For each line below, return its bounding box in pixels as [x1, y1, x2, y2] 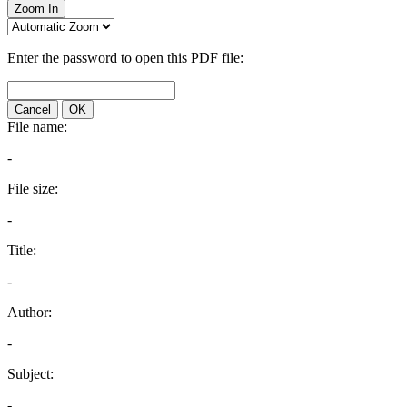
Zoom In [15, 2, 58, 15]
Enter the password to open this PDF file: [7, 50, 243, 65]
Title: [7, 243, 36, 258]
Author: [7, 304, 52, 320]
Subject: [7, 366, 54, 382]
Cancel [15, 103, 51, 116]
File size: [7, 181, 58, 196]
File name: [7, 119, 67, 134]
